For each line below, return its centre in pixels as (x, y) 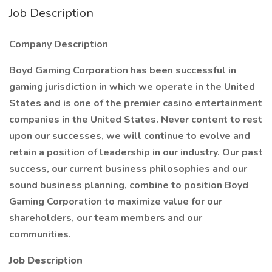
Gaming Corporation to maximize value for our (116, 202)
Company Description (59, 44)
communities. (40, 234)
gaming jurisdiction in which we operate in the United (132, 87)
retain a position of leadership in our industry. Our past (136, 152)
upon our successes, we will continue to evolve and (130, 136)
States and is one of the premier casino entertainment (136, 103)
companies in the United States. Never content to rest (136, 120)
